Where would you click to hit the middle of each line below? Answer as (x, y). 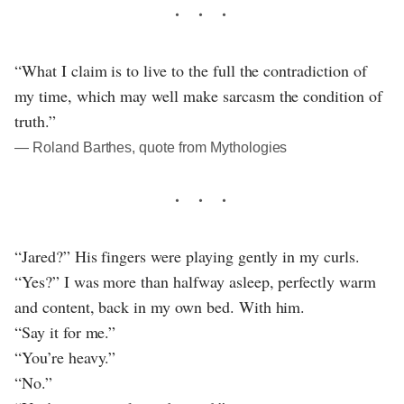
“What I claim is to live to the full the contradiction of (191, 70)
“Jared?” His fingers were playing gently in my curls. (187, 256)
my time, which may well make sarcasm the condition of (198, 95)
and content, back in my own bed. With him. (160, 306)
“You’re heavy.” (65, 357)
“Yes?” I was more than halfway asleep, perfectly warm (195, 281)
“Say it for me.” (65, 331)
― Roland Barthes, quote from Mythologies (151, 147)
